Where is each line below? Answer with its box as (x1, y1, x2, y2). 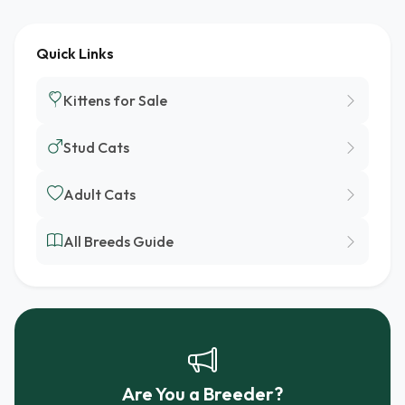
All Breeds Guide (63, 231, 174, 250)
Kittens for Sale (63, 90, 167, 109)
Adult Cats (63, 184, 136, 203)
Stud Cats (63, 137, 129, 156)
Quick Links (36, 44, 114, 62)
